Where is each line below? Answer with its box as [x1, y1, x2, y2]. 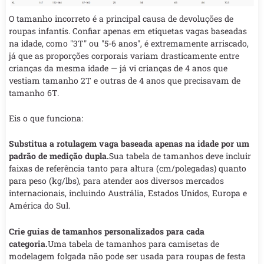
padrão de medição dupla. [9, 150, 109, 162]
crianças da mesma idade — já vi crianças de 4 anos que [9, 62, 227, 74]
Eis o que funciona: [9, 112, 83, 124]
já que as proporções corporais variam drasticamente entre [9, 49, 239, 61]
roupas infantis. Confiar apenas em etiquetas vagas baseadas [9, 25, 247, 37]
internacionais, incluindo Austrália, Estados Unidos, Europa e [9, 187, 247, 199]
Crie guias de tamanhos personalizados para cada [9, 225, 204, 237]
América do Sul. [9, 200, 70, 212]
